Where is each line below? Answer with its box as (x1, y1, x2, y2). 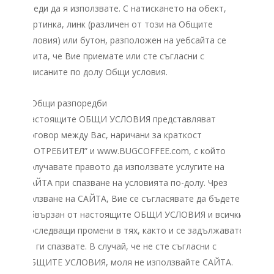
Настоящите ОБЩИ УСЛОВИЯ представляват (24, 113, 216, 125)
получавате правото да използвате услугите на (24, 161, 224, 172)
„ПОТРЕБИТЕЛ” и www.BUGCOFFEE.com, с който (24, 145, 226, 157)
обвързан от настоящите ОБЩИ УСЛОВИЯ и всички (24, 209, 243, 220)
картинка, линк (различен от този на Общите (24, 18, 213, 30)
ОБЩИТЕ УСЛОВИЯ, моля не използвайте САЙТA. (24, 256, 233, 268)
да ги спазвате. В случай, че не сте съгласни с (24, 240, 217, 252)
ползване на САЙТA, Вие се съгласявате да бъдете (24, 193, 240, 204)
